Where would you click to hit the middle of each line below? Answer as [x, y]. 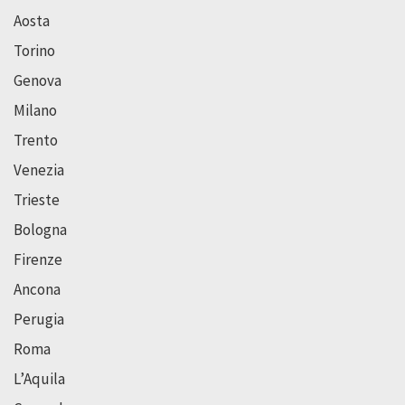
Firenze [38, 259]
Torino [34, 50]
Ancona [37, 289]
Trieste [37, 199]
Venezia [39, 170]
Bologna [40, 229]
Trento [36, 140]
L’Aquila [39, 378]
